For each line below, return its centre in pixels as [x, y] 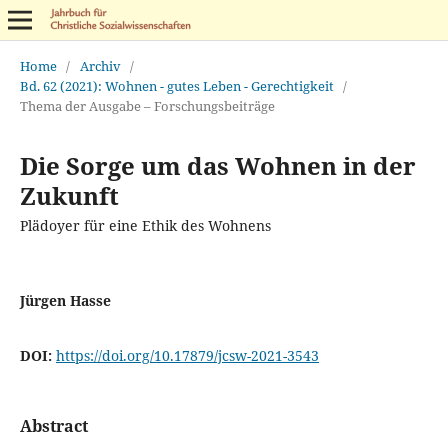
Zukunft [69, 195]
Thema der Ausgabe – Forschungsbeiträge [147, 105]
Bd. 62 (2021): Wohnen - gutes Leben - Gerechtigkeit [176, 85]
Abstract [53, 425]
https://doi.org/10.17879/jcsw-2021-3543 [187, 355]
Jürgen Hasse [65, 300]
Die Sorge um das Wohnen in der [217, 165]
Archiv [100, 65]
